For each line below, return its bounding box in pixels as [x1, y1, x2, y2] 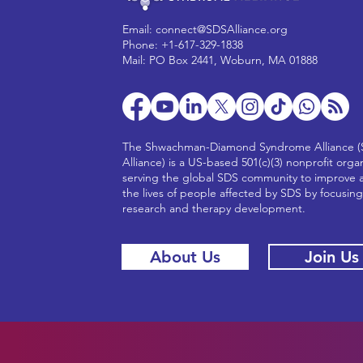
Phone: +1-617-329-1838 [122, 36, 243, 52]
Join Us [304, 246, 359, 267]
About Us [149, 246, 220, 267]
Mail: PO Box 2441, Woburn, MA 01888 [122, 52, 318, 67]
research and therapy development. [122, 200, 309, 216]
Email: [122, 21, 156, 36]
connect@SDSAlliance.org [155, 21, 288, 36]
